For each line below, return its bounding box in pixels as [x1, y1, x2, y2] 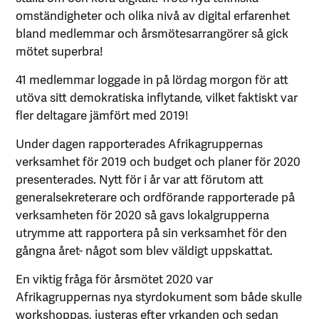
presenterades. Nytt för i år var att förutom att [16, 169, 264, 187]
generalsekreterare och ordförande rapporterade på [16, 187, 296, 205]
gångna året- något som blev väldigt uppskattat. [16, 241, 273, 258]
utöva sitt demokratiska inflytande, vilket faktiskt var [16, 88, 298, 105]
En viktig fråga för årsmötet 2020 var [16, 269, 214, 287]
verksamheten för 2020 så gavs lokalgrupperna [16, 205, 270, 223]
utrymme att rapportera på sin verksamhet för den [16, 223, 288, 241]
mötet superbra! [16, 41, 104, 59]
